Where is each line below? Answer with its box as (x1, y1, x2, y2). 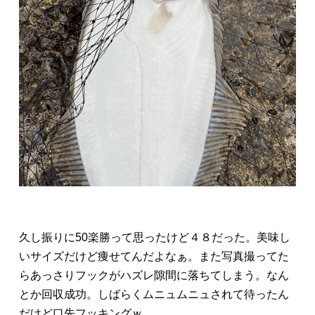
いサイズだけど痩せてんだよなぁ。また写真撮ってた (19, 250, 290, 262)
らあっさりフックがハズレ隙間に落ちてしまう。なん (19, 269, 290, 281)
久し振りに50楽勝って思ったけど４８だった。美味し (19, 231, 291, 243)
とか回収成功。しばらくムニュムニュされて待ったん (19, 288, 290, 300)
